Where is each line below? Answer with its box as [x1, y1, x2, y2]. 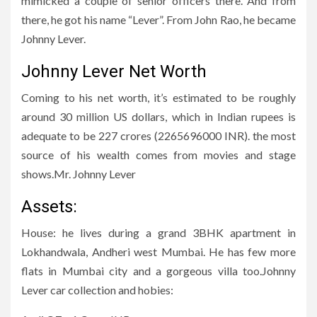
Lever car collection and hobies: [21, 282, 173, 296]
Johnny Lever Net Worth [21, 61, 207, 81]
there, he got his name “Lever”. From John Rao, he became [21, 12, 296, 26]
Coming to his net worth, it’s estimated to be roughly [21, 90, 296, 104]
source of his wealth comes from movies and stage [21, 147, 296, 161]
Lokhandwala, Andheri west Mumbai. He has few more [21, 244, 296, 258]
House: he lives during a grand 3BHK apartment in [21, 225, 296, 239]
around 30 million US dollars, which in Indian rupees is [21, 109, 296, 123]
